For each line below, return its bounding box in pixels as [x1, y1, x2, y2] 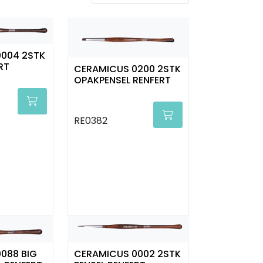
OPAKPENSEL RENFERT [73, 73, 171, 87]
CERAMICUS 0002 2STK [73, 247, 181, 261]
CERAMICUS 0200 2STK [73, 62, 181, 76]
